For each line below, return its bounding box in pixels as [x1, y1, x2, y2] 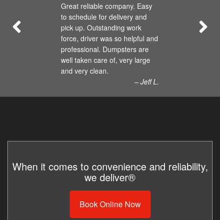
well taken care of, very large [61, 55, 150, 65]
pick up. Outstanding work [61, 23, 141, 33]
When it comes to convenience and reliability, [12, 159, 208, 174]
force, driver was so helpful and [61, 33, 158, 44]
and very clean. [61, 66, 109, 76]
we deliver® [84, 170, 136, 185]
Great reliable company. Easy [61, 1, 152, 11]
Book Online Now [79, 198, 141, 210]
